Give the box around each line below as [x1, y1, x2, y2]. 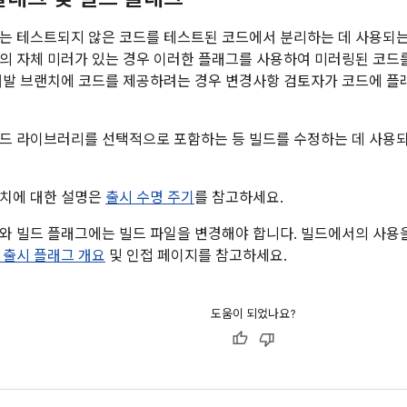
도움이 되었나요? [210, 306, 296, 322]
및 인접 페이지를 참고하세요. [105, 247, 287, 265]
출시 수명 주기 [105, 189, 194, 207]
